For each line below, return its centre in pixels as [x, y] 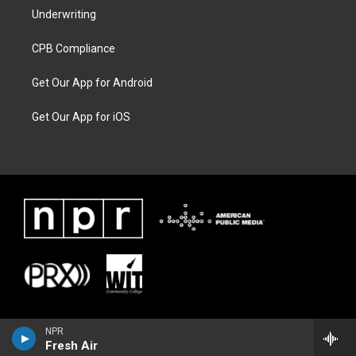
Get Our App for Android [92, 83]
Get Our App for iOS [81, 117]
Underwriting [64, 15]
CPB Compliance [74, 49]
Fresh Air [72, 346]
